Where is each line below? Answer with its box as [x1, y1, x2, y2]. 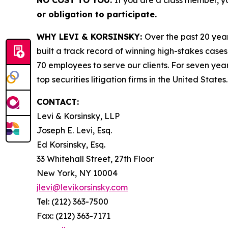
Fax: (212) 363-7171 [37, 211, 110, 221]
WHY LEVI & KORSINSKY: [37, 32, 145, 42]
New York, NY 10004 [37, 168, 118, 178]
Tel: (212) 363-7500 [37, 196, 108, 207]
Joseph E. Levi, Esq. [37, 125, 112, 135]
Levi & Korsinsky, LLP [37, 111, 120, 121]
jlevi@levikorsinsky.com [37, 182, 128, 192]
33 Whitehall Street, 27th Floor [37, 154, 154, 164]
